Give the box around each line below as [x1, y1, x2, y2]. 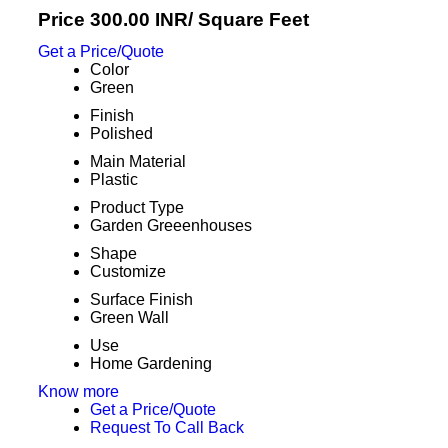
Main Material [89, 153, 186, 170]
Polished [89, 125, 153, 142]
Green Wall [89, 309, 169, 326]
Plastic [89, 171, 138, 188]
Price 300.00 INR [37, 9, 188, 30]
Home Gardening [89, 355, 212, 372]
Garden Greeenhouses [89, 217, 252, 234]
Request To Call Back [89, 419, 244, 436]
